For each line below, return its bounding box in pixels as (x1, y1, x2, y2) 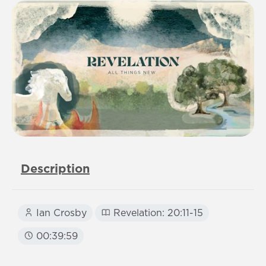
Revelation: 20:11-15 (110, 208, 203, 218)
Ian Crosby (33, 208, 87, 218)
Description (21, 163, 90, 176)
